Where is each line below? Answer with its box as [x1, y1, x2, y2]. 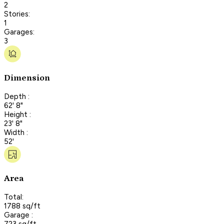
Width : [4, 127, 28, 137]
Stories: [4, 9, 30, 18]
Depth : [4, 91, 29, 101]
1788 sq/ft [4, 201, 40, 210]
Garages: [4, 27, 34, 36]
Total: [4, 192, 23, 201]
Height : [4, 109, 31, 119]
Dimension [4, 73, 50, 83]
